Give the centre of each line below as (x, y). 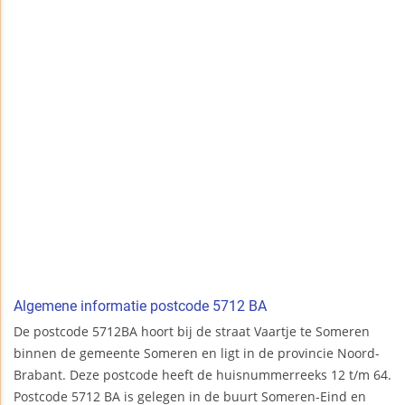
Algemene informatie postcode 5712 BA (140, 306)
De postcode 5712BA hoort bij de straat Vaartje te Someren (192, 332)
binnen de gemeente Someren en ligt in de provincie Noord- (197, 353)
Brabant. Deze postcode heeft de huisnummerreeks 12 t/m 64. (202, 375)
